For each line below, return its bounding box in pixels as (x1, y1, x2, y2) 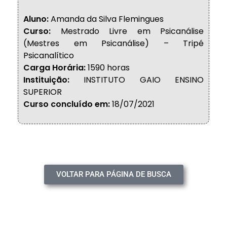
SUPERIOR (23, 86, 62, 98)
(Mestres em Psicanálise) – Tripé (23, 37, 204, 49)
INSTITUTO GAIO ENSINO (69, 74, 204, 86)
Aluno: (23, 13, 49, 25)
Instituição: (23, 74, 69, 86)
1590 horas (86, 62, 130, 73)
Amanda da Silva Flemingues (49, 13, 164, 25)
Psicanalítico (23, 50, 74, 61)
